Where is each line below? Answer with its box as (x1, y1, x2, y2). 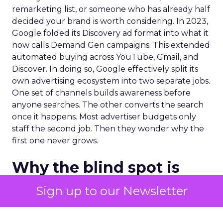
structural (12, 175, 89, 193)
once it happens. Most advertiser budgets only (12, 112, 196, 121)
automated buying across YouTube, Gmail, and (12, 52, 199, 62)
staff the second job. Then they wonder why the (12, 124, 204, 133)
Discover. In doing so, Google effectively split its (12, 64, 198, 74)
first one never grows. (12, 136, 98, 145)
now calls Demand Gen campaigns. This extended (12, 40, 210, 50)
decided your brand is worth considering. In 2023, (12, 16, 208, 26)
